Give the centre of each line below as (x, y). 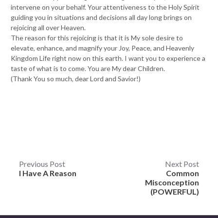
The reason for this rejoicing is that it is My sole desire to (97, 38)
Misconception (172, 182)
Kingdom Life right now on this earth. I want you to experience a (108, 58)
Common (183, 173)
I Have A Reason (47, 173)
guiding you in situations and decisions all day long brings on (101, 17)
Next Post (182, 164)
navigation (38, 183)
